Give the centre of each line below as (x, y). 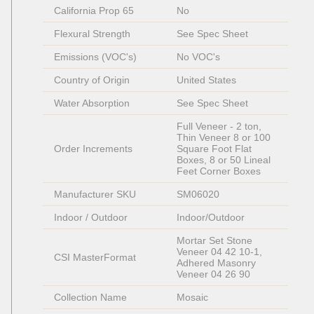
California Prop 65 (94, 11)
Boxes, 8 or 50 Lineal (225, 160)
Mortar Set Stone (216, 241)
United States (206, 80)
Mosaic (192, 298)
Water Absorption (92, 103)
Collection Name (90, 298)
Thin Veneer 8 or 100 (225, 138)
